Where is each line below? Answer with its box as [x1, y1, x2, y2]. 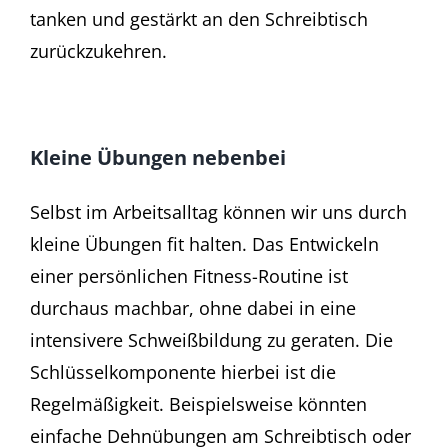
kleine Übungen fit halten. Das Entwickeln [30, 232, 379, 257]
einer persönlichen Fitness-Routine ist [30, 264, 348, 289]
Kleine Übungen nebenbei [30, 143, 286, 171]
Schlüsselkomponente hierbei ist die [30, 360, 336, 385]
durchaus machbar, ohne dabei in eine [30, 296, 356, 321]
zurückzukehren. [30, 38, 167, 63]
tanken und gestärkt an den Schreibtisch [30, 6, 368, 31]
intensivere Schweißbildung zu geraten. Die [30, 328, 393, 353]
